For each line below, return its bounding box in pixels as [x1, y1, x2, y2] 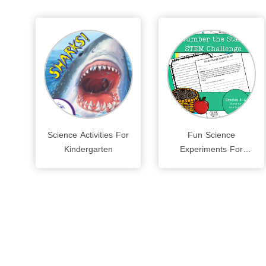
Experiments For [179, 144, 243, 154]
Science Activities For [47, 130, 129, 140]
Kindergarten [64, 144, 113, 154]
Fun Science [187, 130, 235, 140]
